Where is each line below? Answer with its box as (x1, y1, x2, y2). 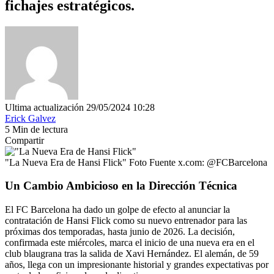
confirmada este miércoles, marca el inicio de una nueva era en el (5, 237, 254, 248)
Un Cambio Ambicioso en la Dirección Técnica (5, 179, 237, 193)
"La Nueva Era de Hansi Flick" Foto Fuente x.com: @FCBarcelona (5, 157, 267, 168)
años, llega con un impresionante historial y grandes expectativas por (5, 259, 268, 270)
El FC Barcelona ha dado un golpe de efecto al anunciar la (5, 204, 230, 215)
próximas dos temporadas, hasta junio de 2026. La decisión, (5, 226, 235, 237)
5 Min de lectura (5, 124, 68, 135)
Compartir (5, 135, 44, 146)
